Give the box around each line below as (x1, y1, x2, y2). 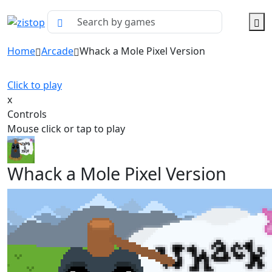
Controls (7, 107, 47, 121)
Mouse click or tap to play (7, 122, 125, 135)
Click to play (7, 78, 62, 92)
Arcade (41, 44, 73, 58)
